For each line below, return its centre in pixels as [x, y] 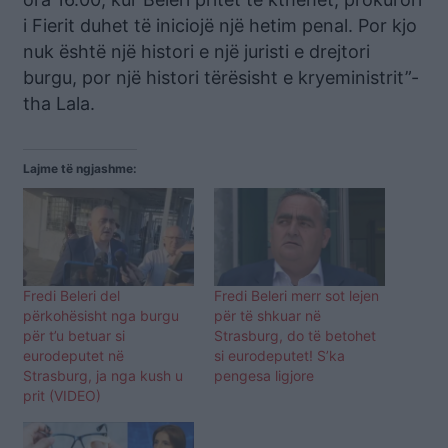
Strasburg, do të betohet [295, 335]
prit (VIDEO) [62, 395]
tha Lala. [59, 103]
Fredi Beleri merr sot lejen [296, 295]
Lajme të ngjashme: [80, 168]
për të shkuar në [267, 315]
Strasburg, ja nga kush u [103, 375]
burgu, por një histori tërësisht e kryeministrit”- [221, 77]
